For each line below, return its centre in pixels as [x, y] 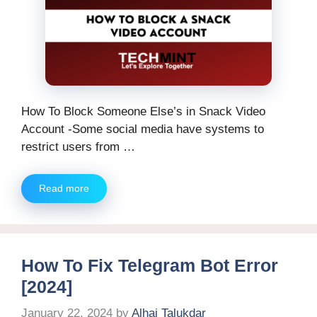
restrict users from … [78, 147]
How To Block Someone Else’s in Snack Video [143, 112]
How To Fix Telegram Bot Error [150, 265]
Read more [64, 188]
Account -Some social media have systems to [143, 129]
